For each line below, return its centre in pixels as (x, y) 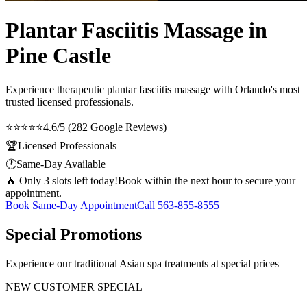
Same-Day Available (61, 164)
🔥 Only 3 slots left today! (62, 180)
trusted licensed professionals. (70, 101)
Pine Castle (58, 56)
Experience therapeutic (56, 89)
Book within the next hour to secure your (207, 180)
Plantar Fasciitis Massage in (136, 30)
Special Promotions (74, 234)
